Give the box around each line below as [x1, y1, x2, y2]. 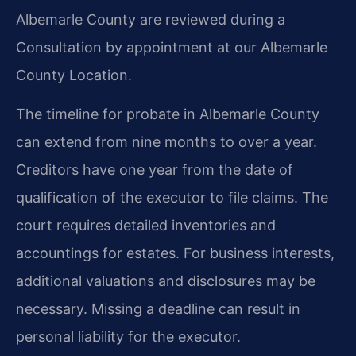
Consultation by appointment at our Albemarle [16, 38, 327, 56]
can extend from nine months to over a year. [16, 133, 317, 151]
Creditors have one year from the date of [16, 161, 293, 179]
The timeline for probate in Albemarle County [16, 106, 319, 123]
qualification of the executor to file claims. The [16, 189, 328, 207]
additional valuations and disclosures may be [16, 273, 315, 290]
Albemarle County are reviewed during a [16, 10, 285, 28]
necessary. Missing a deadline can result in [16, 300, 300, 318]
